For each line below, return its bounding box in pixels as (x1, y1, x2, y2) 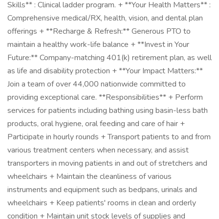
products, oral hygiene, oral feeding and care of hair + (7, 118, 185, 129)
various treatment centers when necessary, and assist (7, 145, 189, 155)
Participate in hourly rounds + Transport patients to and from (7, 131, 211, 142)
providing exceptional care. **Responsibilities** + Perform (7, 92, 203, 103)
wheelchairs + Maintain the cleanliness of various (7, 171, 172, 182)
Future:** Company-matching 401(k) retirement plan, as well (7, 52, 212, 63)
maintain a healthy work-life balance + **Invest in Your (7, 39, 189, 50)
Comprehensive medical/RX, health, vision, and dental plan (7, 13, 203, 23)
